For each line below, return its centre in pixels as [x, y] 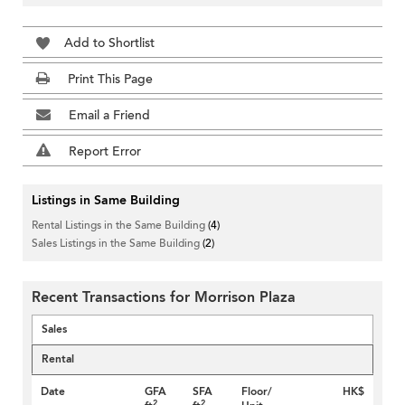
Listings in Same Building [106, 201]
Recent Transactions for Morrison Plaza [164, 298]
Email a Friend [109, 116]
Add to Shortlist [109, 43]
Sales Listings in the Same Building [117, 244]
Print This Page [110, 80]
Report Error [105, 152]
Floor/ [256, 392]
